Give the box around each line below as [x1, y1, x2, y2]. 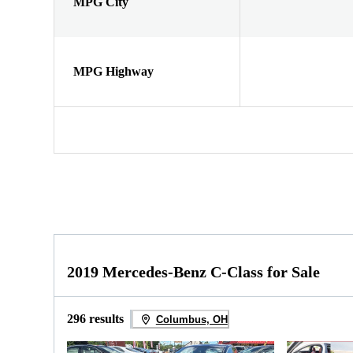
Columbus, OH [155, 313, 228, 325]
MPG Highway [73, 64, 154, 78]
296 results [67, 312, 124, 326]
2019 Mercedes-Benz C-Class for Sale [67, 263, 320, 281]
